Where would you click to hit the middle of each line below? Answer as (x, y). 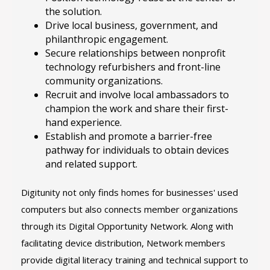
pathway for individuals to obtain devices (137, 150)
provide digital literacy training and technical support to (135, 260)
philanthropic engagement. (107, 39)
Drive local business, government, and (131, 25)
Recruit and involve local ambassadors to (137, 95)
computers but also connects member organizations (130, 209)
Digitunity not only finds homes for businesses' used (130, 192)
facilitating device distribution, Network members (123, 243)
